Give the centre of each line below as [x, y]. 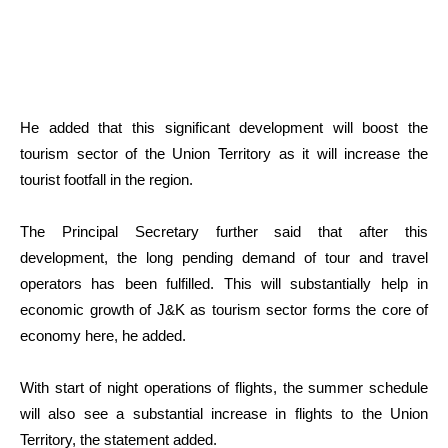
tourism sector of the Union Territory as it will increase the [224, 153]
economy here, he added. [103, 335]
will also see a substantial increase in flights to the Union [224, 413]
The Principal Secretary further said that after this [224, 231]
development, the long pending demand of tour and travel [224, 257]
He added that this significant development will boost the [224, 127]
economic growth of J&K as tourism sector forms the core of [224, 309]
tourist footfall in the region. [106, 179]
